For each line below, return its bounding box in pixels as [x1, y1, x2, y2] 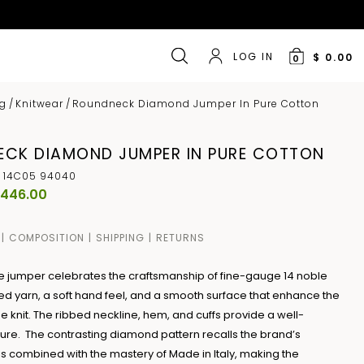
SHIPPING [96, 230, 145, 245]
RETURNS [156, 230, 206, 245]
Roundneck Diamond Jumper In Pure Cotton [72, 97, 320, 110]
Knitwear [15, 97, 64, 110]
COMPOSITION [9, 230, 85, 245]
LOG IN [232, 49, 274, 63]
